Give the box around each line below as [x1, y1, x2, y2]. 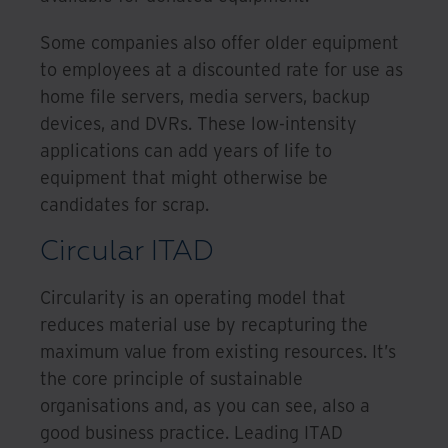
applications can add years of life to [40, 138, 332, 162]
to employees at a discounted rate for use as [40, 57, 403, 81]
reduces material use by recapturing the [40, 312, 368, 336]
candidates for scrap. [40, 192, 209, 216]
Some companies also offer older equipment [40, 30, 399, 54]
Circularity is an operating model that [40, 285, 346, 309]
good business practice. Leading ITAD [40, 420, 343, 444]
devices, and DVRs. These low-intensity [40, 111, 357, 135]
